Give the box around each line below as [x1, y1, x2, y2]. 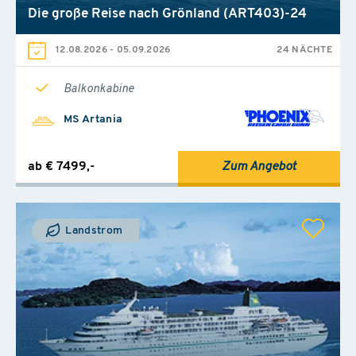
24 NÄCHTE [277, 44, 332, 55]
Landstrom [63, 224, 123, 237]
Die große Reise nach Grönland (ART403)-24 [28, 6, 307, 21]
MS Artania [64, 113, 123, 126]
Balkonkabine [64, 83, 134, 95]
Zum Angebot [222, 160, 296, 173]
